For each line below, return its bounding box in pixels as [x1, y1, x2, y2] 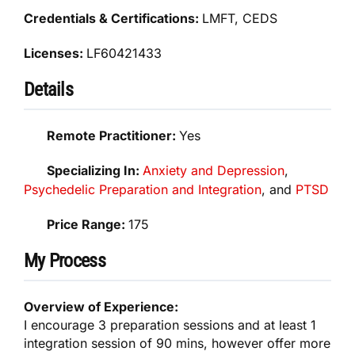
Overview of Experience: [24, 298, 179, 315]
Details [24, 78, 73, 101]
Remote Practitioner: [47, 127, 180, 143]
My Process [24, 249, 105, 272]
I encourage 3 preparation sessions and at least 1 [24, 316, 317, 333]
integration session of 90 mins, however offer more [24, 334, 330, 351]
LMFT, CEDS [202, 10, 278, 26]
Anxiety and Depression [143, 162, 285, 178]
